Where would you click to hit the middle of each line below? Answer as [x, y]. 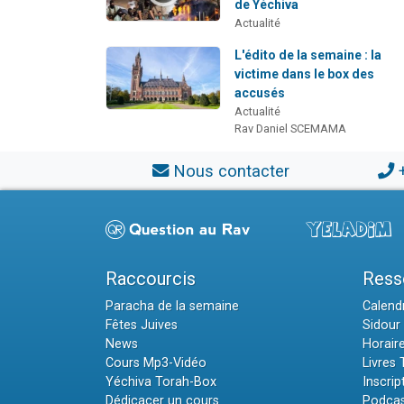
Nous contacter [231, 171]
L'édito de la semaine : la [308, 55]
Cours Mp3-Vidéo [156, 363]
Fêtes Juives [142, 325]
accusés [260, 93]
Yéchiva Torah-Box [161, 381]
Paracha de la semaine [172, 306]
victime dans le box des [305, 74]
